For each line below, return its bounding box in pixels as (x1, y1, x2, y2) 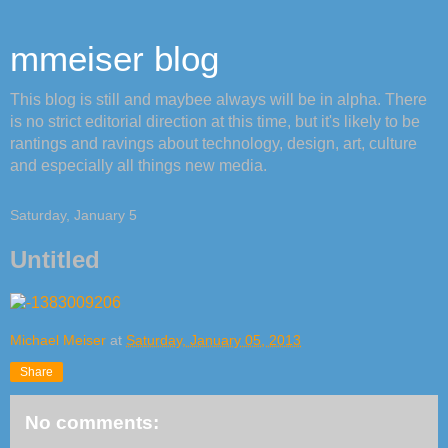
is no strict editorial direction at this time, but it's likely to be (10, 113, 420, 130)
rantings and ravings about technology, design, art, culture (10, 135, 417, 152)
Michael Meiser (10, 331, 106, 348)
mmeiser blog (10, 40, 219, 78)
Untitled (10, 246, 100, 273)
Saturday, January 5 (10, 207, 137, 223)
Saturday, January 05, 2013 (126, 331, 301, 348)
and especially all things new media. (10, 157, 267, 174)
